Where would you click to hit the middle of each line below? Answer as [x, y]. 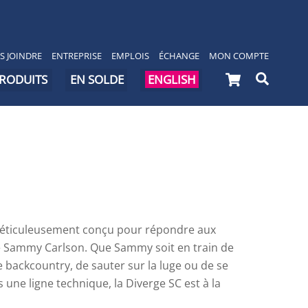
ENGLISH [172, 80]
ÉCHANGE [179, 56]
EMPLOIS [130, 56]
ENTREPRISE [76, 56]
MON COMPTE [239, 56]
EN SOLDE [97, 80]
